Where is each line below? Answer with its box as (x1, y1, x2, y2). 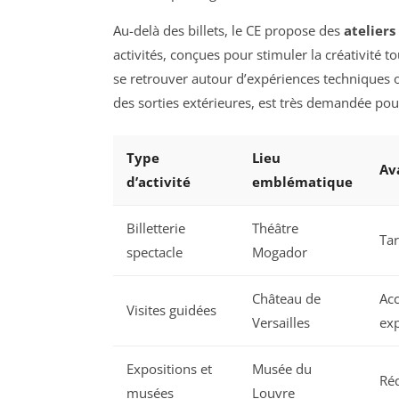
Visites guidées (126, 300, 216, 319)
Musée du (252, 359, 312, 378)
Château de (252, 289, 321, 307)
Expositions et (126, 359, 212, 378)
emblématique (252, 172, 353, 191)
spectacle (126, 242, 183, 261)
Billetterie (126, 218, 185, 237)
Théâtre (252, 218, 298, 237)
